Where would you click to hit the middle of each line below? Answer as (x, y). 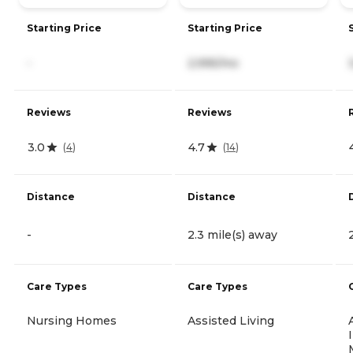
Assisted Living (231, 320)
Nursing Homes (72, 320)
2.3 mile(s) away (232, 234)
